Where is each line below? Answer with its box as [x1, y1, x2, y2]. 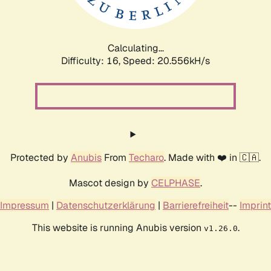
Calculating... [107, 41, 164, 54]
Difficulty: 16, [61, 54, 123, 67]
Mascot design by [69, 176, 151, 189]
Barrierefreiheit [163, 198, 229, 212]
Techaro [129, 151, 164, 164]
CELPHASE [151, 176, 200, 189]
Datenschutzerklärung [56, 198, 155, 212]
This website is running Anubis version [31, 221, 204, 234]
